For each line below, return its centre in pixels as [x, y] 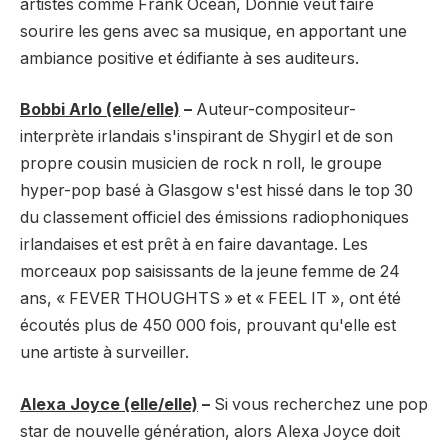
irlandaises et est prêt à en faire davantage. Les [194, 245]
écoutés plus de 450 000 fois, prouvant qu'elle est [208, 326]
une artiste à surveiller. [104, 353]
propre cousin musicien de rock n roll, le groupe [201, 164]
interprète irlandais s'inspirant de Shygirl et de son [206, 137]
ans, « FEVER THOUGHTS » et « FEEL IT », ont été [210, 299]
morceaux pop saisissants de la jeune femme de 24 [210, 272]
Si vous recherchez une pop [321, 405]
